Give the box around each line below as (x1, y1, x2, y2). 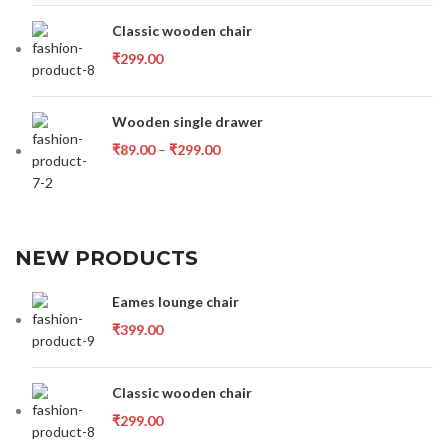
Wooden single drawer (112, 112, 264, 130)
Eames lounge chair (112, 292, 240, 310)
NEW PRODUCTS (15, 245, 199, 270)
